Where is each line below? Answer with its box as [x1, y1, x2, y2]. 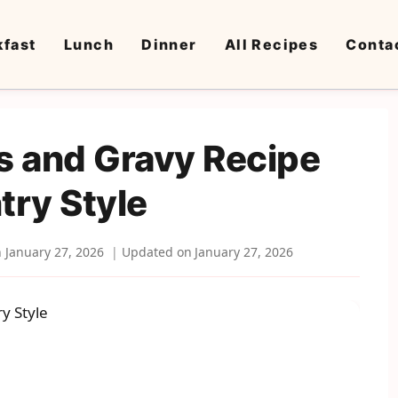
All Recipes [224, 35, 319, 53]
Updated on [121, 243, 192, 260]
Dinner [141, 35, 197, 53]
